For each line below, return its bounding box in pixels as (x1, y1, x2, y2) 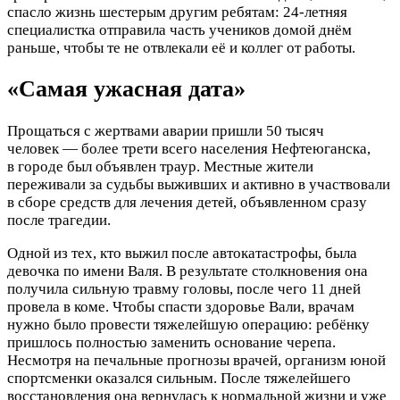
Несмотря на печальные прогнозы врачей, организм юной (7, 351, 386, 369)
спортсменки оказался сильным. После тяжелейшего (7, 369, 351, 387)
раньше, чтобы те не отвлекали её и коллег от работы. (7, 39, 355, 57)
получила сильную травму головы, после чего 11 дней (7, 279, 361, 297)
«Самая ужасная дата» (7, 76, 246, 103)
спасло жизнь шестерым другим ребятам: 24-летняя (7, 4, 347, 21)
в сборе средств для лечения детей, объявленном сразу (7, 193, 367, 211)
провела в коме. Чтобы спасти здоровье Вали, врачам (7, 297, 354, 315)
